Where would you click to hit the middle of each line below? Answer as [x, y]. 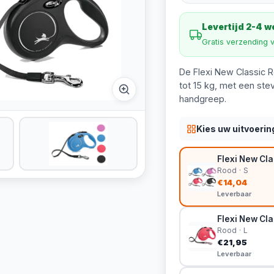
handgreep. [202, 99]
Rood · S [232, 170]
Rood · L [232, 230]
